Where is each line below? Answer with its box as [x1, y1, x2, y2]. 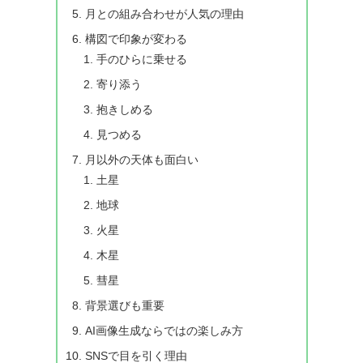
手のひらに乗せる [96, 52, 188, 66]
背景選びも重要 [84, 298, 164, 312]
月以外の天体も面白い [84, 152, 199, 166]
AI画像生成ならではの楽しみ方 [84, 323, 243, 337]
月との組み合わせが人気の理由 [84, 6, 244, 20]
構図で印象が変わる [84, 32, 187, 45]
